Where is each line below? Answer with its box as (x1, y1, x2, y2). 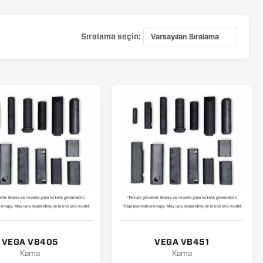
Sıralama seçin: (80, 33, 140, 41)
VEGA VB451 (154, 238, 210, 247)
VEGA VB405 (1, 238, 59, 247)
